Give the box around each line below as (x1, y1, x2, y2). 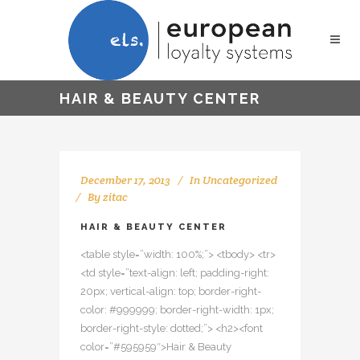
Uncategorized (202, 173, 277, 187)
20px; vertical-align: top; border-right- (80, 285, 261, 297)
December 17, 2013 (80, 173, 170, 187)
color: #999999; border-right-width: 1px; (80, 304, 274, 316)
